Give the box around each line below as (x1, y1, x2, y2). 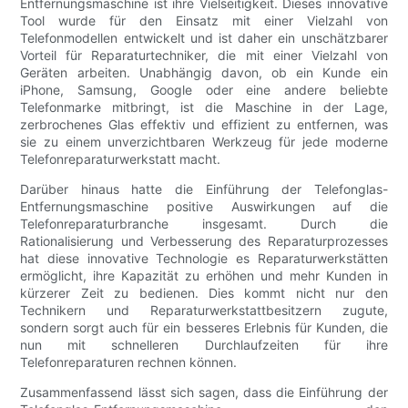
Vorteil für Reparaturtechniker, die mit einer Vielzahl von (20, 46, 388, 63)
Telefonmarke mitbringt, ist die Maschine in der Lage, (20, 98, 388, 115)
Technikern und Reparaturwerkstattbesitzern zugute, (20, 301, 388, 318)
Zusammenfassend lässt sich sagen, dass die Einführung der (20, 383, 388, 400)
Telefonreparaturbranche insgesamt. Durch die (20, 215, 388, 231)
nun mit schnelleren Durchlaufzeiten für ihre (20, 336, 388, 352)
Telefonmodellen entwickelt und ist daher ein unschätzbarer (20, 29, 388, 46)
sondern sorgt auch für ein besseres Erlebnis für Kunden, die (20, 319, 388, 335)
